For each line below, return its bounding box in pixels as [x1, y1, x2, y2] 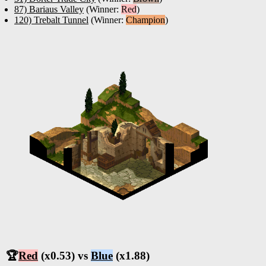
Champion [126, 14, 165, 25]
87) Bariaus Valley [14, 4, 84, 14]
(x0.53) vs [38, 249, 91, 262]
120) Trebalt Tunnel [14, 14, 88, 25]
